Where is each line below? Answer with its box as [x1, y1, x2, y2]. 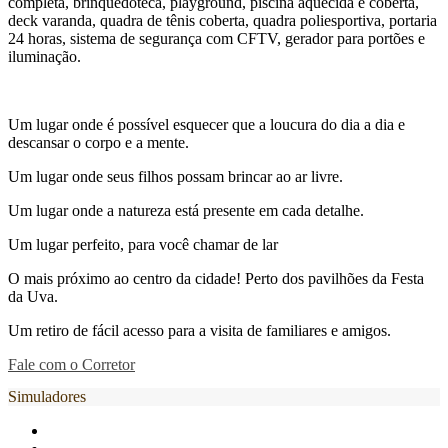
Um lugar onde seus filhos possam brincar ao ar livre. [8, 168, 343, 185]
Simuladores [8, 388, 86, 405]
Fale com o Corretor [8, 356, 135, 373]
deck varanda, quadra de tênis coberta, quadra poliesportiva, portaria [8, 12, 437, 29]
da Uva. [8, 288, 58, 305]
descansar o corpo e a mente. [8, 134, 189, 151]
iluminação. [8, 48, 81, 65]
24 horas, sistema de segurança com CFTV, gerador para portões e [8, 30, 425, 47]
